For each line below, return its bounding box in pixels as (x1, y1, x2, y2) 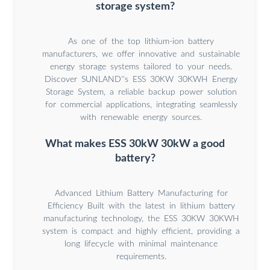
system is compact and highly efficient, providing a (42, 227, 240, 236)
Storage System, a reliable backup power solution (45, 88, 237, 97)
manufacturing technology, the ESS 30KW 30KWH (43, 215, 239, 224)
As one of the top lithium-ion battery (68, 37, 214, 46)
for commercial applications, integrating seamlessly (45, 101, 237, 110)
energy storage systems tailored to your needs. (50, 63, 232, 72)
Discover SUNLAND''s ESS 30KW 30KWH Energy (45, 75, 237, 84)
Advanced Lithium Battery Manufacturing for (54, 189, 228, 198)
